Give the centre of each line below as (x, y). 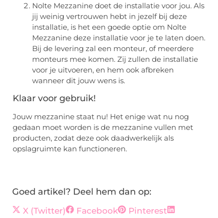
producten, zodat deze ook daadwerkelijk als (93, 138)
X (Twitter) (44, 211)
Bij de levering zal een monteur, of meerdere (113, 49)
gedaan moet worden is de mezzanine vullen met (103, 127)
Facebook (97, 211)
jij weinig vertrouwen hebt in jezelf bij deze (109, 17)
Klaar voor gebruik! (54, 98)
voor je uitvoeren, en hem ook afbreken (103, 70)
